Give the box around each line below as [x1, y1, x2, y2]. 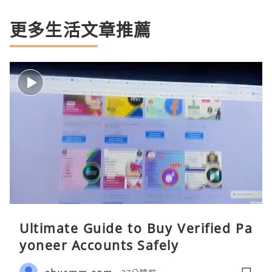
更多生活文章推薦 [10, 18, 152, 42]
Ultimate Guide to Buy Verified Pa [19, 220, 253, 237]
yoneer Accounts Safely [19, 237, 178, 254]
